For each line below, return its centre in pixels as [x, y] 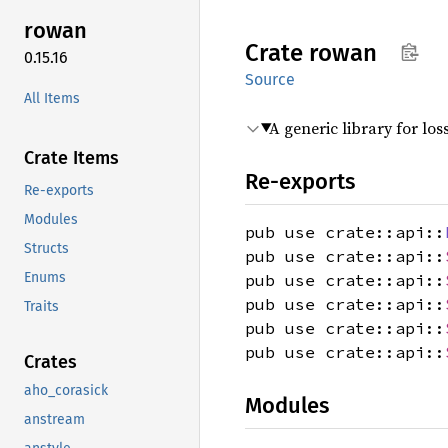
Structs [46, 248]
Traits [41, 306]
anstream [54, 419]
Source [270, 79]
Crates [50, 361]
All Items [52, 98]
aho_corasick [66, 390]
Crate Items [71, 157]
